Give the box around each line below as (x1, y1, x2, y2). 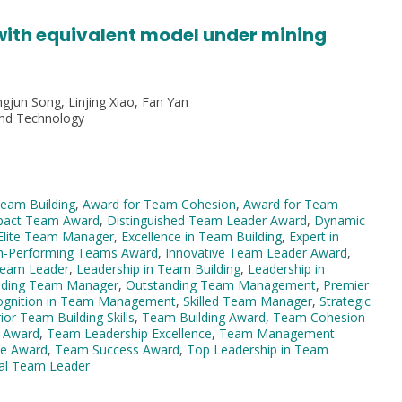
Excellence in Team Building (121, 227, 282, 245)
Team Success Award (55, 340, 179, 358)
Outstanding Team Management (126, 275, 316, 293)
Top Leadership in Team (187, 340, 328, 358)
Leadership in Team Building (76, 259, 240, 277)
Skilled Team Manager (183, 292, 312, 310)
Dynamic (314, 211, 365, 229)
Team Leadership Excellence (47, 324, 212, 342)
